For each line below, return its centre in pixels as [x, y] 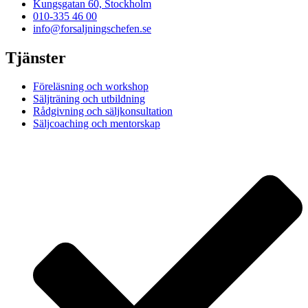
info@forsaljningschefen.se [92, 28]
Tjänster [36, 57]
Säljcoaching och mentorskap [97, 124]
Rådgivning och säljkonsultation [103, 111]
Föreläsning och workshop [91, 87]
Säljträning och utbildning [89, 99]
